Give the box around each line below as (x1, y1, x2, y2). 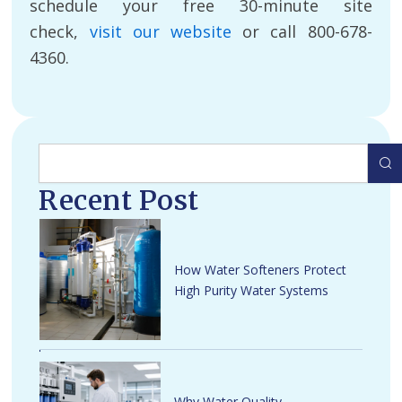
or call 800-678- (232, 20, 372, 42)
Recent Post (39, 183, 199, 218)
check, (30, 20, 90, 42)
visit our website (89, 20, 232, 42)
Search (38, 144, 83, 161)
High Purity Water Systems (174, 281, 329, 299)
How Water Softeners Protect (174, 260, 347, 278)
